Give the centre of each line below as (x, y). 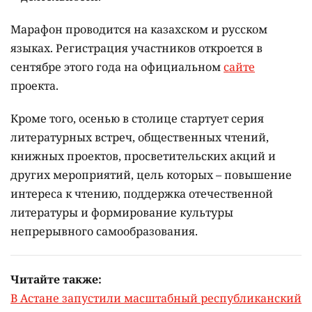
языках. (33, 48)
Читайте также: (56, 280)
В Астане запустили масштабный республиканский (156, 298)
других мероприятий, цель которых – (117, 175)
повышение (258, 175)
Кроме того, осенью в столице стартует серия (137, 119)
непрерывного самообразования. (104, 232)
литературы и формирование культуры (122, 213)
